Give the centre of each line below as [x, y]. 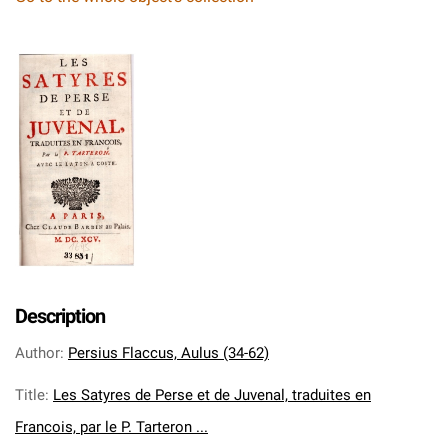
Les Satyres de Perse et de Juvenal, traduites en [212, 395]
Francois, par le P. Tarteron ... [111, 427]
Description [60, 316]
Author [37, 353]
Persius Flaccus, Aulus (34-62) [168, 353]
